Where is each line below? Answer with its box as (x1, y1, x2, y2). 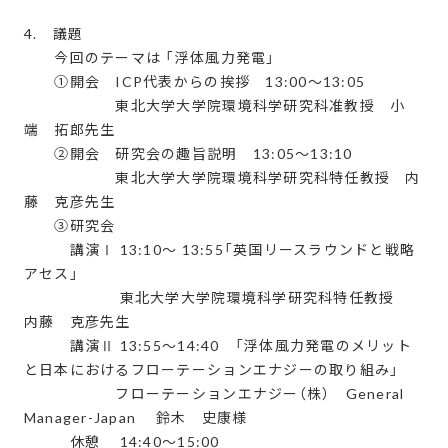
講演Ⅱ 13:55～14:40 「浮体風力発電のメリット (23, 337, 412, 355)
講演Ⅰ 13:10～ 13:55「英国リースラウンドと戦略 (23, 241, 416, 259)
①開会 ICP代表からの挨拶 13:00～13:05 (23, 73, 366, 91)
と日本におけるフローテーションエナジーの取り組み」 (23, 361, 400, 379)
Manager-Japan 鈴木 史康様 (23, 409, 248, 427)
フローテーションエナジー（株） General (23, 385, 405, 403)
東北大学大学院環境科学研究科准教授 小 (23, 97, 406, 115)
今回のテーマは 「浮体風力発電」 (23, 49, 276, 67)
